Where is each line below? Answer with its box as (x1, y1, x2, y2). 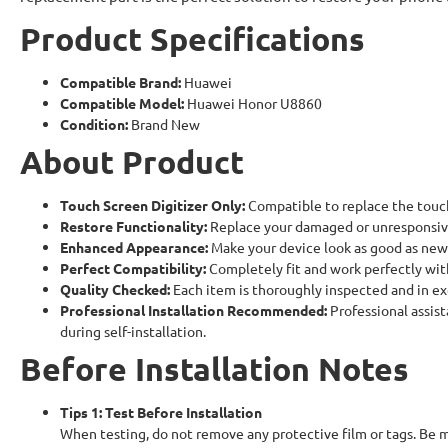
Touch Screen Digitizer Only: (60, 196, 245, 214)
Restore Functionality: (60, 217, 207, 235)
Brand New (128, 115, 200, 133)
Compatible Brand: (60, 73, 181, 91)
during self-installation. (60, 322, 206, 340)
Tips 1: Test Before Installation (60, 403, 262, 421)
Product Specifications (20, 19, 365, 59)
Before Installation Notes (20, 349, 409, 389)
